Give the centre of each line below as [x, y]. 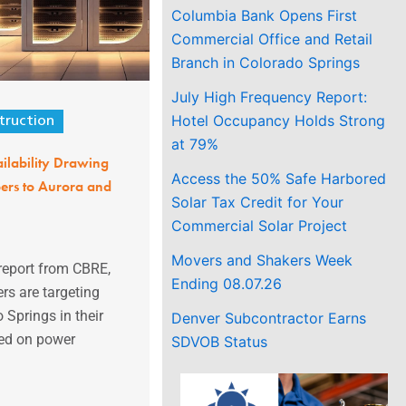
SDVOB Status [220, 341]
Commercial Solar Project [260, 225]
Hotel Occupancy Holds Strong [279, 120]
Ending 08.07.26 [227, 283]
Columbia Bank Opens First [265, 15]
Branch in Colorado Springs [266, 62]
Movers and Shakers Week [262, 260]
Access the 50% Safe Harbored [279, 178]
